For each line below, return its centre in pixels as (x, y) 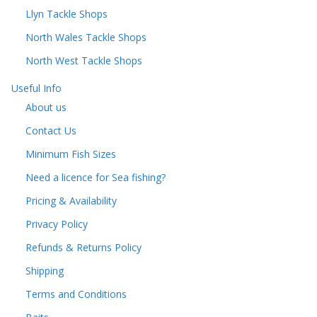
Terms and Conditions (76, 294)
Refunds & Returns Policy (83, 247)
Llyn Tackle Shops (67, 13)
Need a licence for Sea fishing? (96, 177)
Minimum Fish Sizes (71, 154)
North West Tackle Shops (84, 60)
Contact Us (51, 130)
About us (46, 107)
